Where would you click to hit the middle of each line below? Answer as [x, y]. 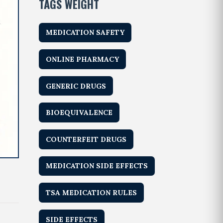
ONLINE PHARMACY [83, 59]
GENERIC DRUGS [76, 86]
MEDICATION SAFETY [85, 33]
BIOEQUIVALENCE [79, 113]
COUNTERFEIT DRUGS [86, 139]
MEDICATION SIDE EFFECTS [97, 166]
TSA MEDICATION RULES [92, 192]
